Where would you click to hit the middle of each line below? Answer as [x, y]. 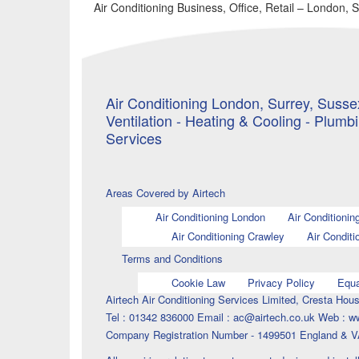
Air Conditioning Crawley [228, 236]
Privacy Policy [281, 283]
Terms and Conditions [172, 259]
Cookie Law [198, 283]
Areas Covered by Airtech [165, 193]
